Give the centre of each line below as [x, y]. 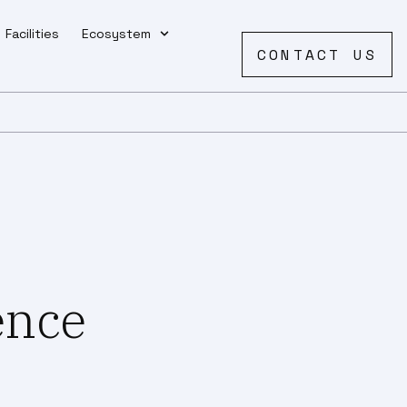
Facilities [32, 34]
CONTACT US [317, 54]
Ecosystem [117, 34]
